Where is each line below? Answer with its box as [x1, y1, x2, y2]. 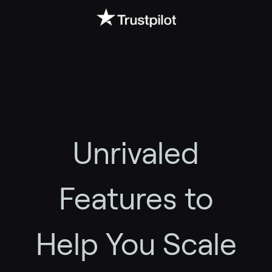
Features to [59, 182, 213, 216]
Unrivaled [73, 137, 199, 171]
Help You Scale [35, 228, 237, 262]
